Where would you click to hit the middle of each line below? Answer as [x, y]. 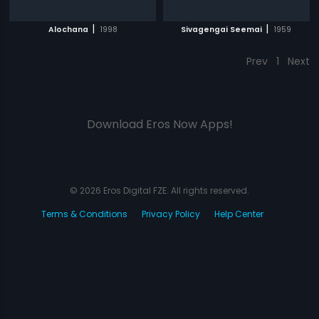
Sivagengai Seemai [222, 30]
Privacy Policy [171, 214]
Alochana [68, 30]
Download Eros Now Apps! [159, 124]
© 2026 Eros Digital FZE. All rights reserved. [159, 190]
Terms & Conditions [84, 214]
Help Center [239, 214]
